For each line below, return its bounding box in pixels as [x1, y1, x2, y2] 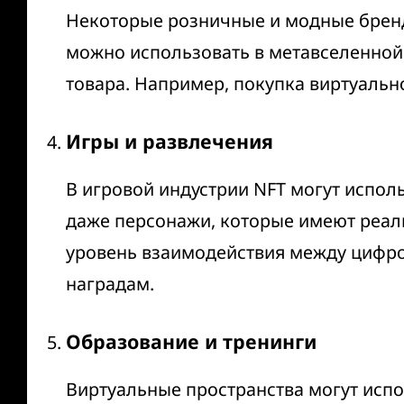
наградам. [65, 271, 154, 296]
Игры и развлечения [65, 127, 273, 154]
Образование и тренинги [65, 327, 317, 354]
